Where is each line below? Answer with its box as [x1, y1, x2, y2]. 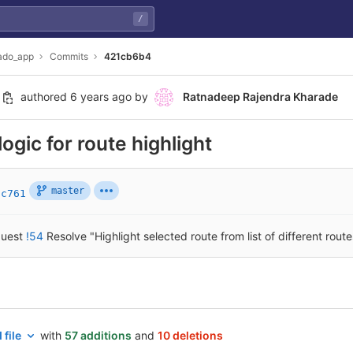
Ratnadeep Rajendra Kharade [183, 90, 338, 103]
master [51, 185, 84, 196]
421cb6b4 [104, 50, 151, 62]
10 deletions [158, 329, 223, 342]
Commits [50, 50, 88, 62]
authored [20, 90, 67, 103]
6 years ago [70, 90, 132, 103]
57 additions [65, 329, 132, 342]
